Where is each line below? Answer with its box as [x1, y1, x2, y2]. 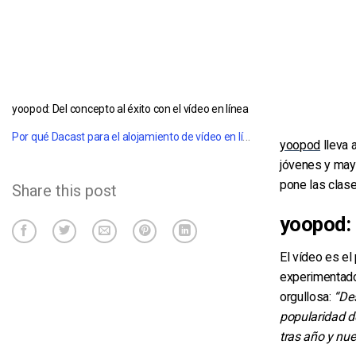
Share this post [12, 180, 117, 200]
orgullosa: [280, 289, 335, 305]
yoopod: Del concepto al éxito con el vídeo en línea [12, 103, 249, 115]
